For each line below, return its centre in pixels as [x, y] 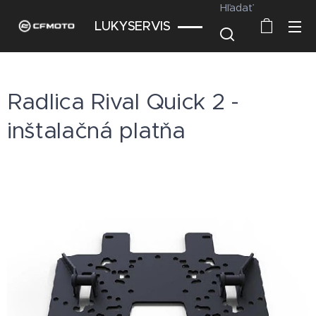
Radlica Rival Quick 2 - [123, 102]
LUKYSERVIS [133, 26]
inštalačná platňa [96, 130]
